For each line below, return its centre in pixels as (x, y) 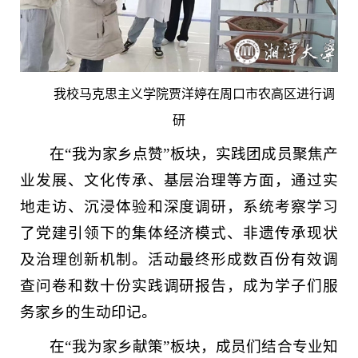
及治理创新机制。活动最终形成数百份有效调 (179, 260)
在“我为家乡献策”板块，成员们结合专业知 (194, 347)
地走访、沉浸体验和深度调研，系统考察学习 (179, 207)
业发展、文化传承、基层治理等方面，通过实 (179, 181)
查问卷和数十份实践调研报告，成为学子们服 (179, 286)
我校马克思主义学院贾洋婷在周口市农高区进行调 (194, 94)
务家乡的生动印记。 (88, 312)
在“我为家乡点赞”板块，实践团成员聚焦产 (194, 154)
